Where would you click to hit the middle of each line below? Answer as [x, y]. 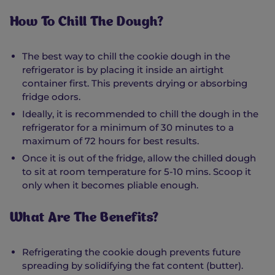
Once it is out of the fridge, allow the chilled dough [139, 158]
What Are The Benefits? [84, 219]
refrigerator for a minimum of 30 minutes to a [128, 128]
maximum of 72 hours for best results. [110, 141]
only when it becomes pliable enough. [110, 185]
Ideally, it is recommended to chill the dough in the [140, 114]
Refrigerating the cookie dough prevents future [131, 252]
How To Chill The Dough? [86, 23]
